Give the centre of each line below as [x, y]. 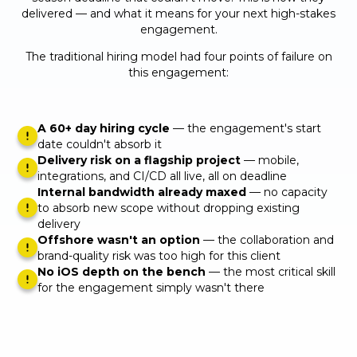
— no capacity [287, 192]
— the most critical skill [271, 271]
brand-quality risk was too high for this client [159, 255]
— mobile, [270, 160]
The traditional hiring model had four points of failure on [178, 56]
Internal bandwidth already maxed [142, 192]
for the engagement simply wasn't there [151, 287]
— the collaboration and [267, 239]
